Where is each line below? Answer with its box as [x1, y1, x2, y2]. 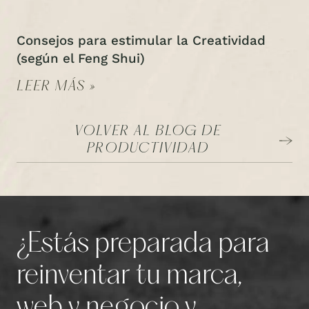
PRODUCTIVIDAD [86, 141, 209, 156]
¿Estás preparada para [17, 231, 270, 259]
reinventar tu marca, [17, 263, 242, 290]
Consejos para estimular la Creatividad [17, 32, 266, 48]
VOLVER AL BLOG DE [74, 124, 222, 139]
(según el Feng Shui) [17, 50, 145, 66]
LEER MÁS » [17, 79, 97, 94]
